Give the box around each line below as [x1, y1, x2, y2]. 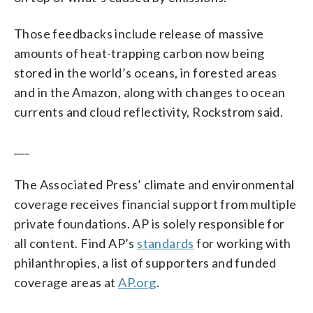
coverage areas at [14, 274, 119, 290]
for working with [194, 235, 291, 251]
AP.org [118, 274, 156, 290]
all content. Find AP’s [14, 235, 138, 251]
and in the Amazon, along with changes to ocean [14, 84, 286, 100]
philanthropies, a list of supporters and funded [14, 254, 277, 270]
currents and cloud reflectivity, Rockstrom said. [14, 103, 284, 119]
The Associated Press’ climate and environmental [14, 176, 295, 192]
